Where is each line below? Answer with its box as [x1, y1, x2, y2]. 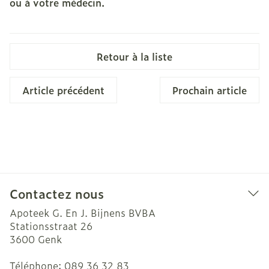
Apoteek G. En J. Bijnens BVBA [10, 205, 156, 220]
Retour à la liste [97, 49, 172, 64]
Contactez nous [10, 184, 104, 203]
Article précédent [22, 83, 104, 98]
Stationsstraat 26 [10, 219, 92, 234]
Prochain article [172, 83, 247, 98]
